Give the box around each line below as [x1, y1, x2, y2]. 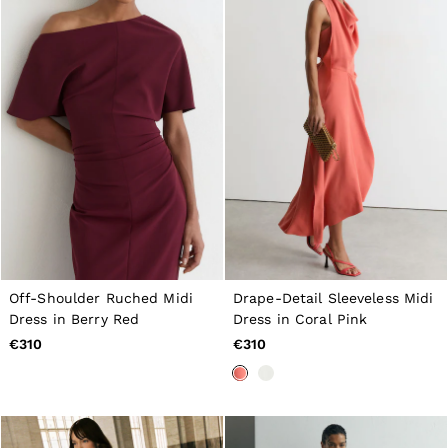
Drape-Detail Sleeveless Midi [233, 290, 434, 307]
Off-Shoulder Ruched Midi [9, 290, 193, 307]
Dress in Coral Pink [233, 311, 368, 328]
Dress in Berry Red [9, 311, 140, 328]
